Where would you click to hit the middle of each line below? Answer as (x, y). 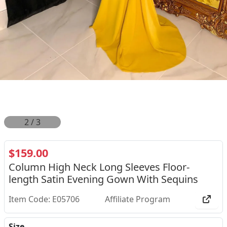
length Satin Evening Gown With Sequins (103, 179)
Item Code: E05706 (44, 199)
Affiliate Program (137, 199)
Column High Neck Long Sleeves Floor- (99, 167)
